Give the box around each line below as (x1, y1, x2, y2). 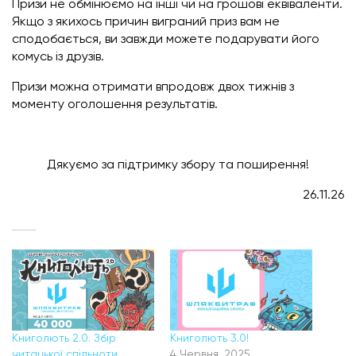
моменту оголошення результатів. (12, 98, 218, 111)
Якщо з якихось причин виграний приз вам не (12, 15, 280, 29)
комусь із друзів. (12, 50, 104, 64)
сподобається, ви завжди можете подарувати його (12, 33, 319, 46)
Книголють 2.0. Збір (12, 333, 116, 345)
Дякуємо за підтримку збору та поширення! (47, 158, 309, 172)
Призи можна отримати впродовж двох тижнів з (12, 80, 294, 94)
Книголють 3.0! (170, 333, 249, 345)
